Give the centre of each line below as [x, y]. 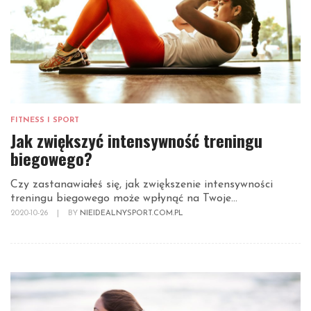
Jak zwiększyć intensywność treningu [136, 141]
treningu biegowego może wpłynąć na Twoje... [124, 199]
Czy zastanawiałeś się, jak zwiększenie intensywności [142, 185]
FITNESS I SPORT [45, 121]
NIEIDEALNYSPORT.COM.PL [132, 214]
